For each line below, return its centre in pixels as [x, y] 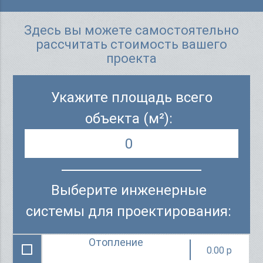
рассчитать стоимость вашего [131, 44]
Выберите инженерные [129, 190]
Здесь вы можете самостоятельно [131, 30]
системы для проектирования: [129, 211]
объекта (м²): [129, 119]
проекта [131, 58]
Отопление [116, 242]
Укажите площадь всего [131, 97]
